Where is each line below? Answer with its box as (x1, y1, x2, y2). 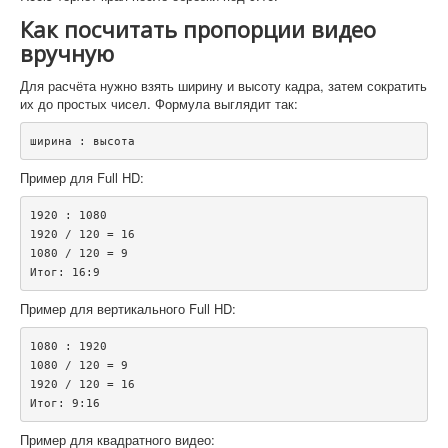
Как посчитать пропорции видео (20, 14, 376, 45)
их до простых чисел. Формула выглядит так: (20, 94, 298, 114)
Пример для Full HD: (20, 168, 144, 188)
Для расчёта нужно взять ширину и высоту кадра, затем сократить (20, 76, 427, 96)
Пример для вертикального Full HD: (20, 299, 236, 319)
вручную (20, 38, 114, 69)
